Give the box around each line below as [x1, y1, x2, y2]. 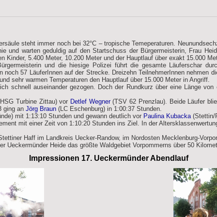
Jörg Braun [25, 105, 56, 112]
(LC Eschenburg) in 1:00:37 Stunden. [56, 105, 162, 112]
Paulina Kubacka [143, 112, 193, 120]
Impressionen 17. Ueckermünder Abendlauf [29, 154, 188, 162]
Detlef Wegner [70, 98, 110, 105]
